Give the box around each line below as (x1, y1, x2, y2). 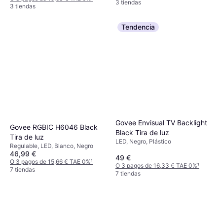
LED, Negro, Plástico (115, 137, 171, 145)
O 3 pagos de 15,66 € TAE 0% (10, 158, 91, 166)
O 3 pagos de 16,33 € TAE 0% (115, 162, 197, 170)
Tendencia (121, 22, 155, 31)
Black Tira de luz (115, 128, 169, 137)
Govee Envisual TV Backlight (115, 118, 207, 127)
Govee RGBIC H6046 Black (10, 123, 98, 132)
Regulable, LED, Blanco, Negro (10, 142, 93, 150)
